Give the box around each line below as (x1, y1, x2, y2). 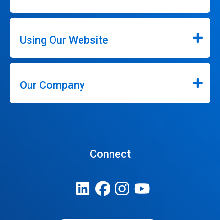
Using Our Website (20, 34, 108, 46)
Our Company (20, 79, 85, 91)
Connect (89, 148, 131, 160)
